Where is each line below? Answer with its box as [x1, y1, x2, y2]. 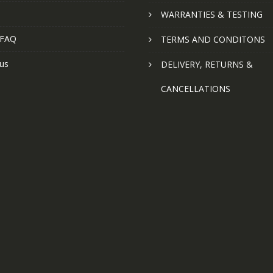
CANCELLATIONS [161, 83, 230, 95]
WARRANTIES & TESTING [161, 9, 263, 21]
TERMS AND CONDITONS [161, 34, 265, 46]
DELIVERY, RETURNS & [161, 58, 253, 71]
